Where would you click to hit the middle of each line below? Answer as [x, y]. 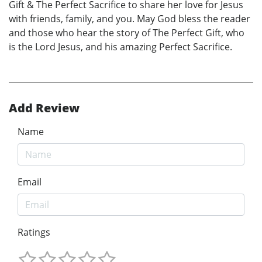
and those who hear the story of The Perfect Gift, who [127, 32]
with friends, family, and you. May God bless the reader [130, 18]
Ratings [34, 232]
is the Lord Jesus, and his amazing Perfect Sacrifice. [120, 46]
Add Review [44, 108]
